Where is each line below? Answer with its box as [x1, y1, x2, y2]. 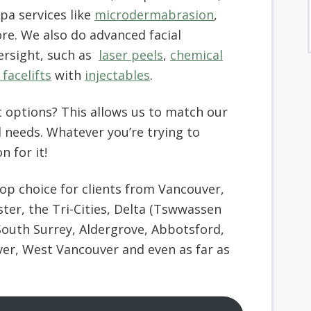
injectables [85, 67, 150, 83]
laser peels [99, 47, 163, 63]
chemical [170, 47, 223, 63]
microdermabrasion [94, 6, 214, 23]
